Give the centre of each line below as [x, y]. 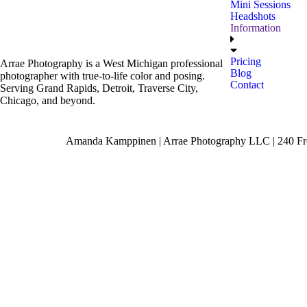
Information [256, 28]
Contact [247, 85]
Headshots [253, 16]
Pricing [246, 61]
